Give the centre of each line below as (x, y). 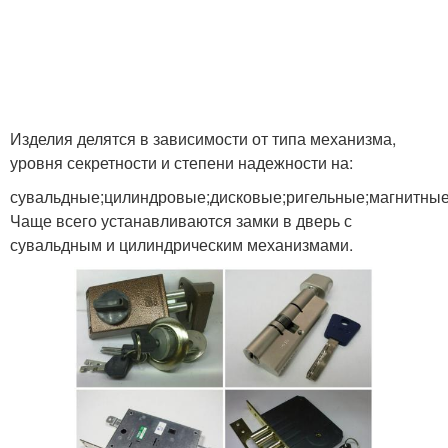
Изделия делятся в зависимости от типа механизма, (203, 138)
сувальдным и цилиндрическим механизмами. (181, 244)
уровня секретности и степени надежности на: (181, 162)
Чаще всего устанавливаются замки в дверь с (181, 220)
